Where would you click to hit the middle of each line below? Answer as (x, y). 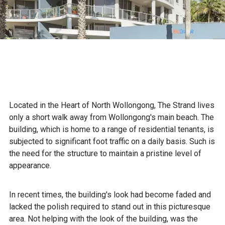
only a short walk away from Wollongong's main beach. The (111, 117)
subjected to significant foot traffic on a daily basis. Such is (112, 141)
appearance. (31, 165)
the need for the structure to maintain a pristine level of (105, 153)
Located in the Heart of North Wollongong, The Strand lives (112, 105)
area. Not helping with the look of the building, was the (103, 218)
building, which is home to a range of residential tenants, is (111, 129)
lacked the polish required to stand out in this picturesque (110, 206)
